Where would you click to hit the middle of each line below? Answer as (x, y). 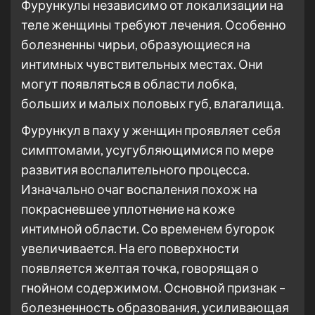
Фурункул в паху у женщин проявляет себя (151, 130)
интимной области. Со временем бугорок (148, 229)
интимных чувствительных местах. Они (142, 64)
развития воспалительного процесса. (135, 169)
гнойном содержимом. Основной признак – (153, 288)
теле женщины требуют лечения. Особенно (154, 25)
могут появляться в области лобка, (129, 84)
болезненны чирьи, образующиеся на (136, 44)
